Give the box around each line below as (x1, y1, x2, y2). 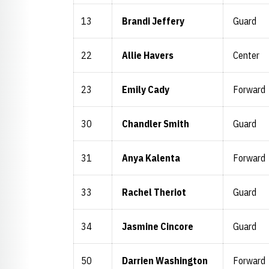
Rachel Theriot (122, 186, 186, 198)
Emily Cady (122, 83, 169, 95)
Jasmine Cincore (122, 220, 193, 232)
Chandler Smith (122, 118, 189, 130)
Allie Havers (122, 49, 174, 61)
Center (233, 49, 259, 61)
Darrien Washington (122, 255, 208, 267)
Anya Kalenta (122, 152, 180, 164)
